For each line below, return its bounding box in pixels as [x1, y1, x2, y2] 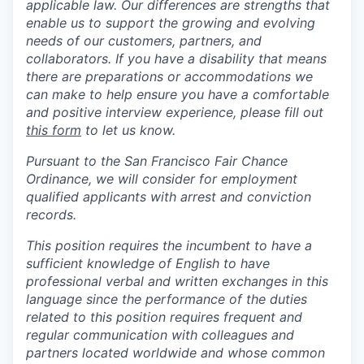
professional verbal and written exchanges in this [26, 272, 328, 289]
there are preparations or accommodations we [26, 67, 313, 84]
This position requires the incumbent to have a [26, 236, 312, 253]
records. [26, 206, 76, 223]
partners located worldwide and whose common [26, 344, 325, 361]
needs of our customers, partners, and [26, 32, 262, 49]
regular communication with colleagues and [26, 326, 294, 343]
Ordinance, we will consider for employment [26, 170, 297, 187]
